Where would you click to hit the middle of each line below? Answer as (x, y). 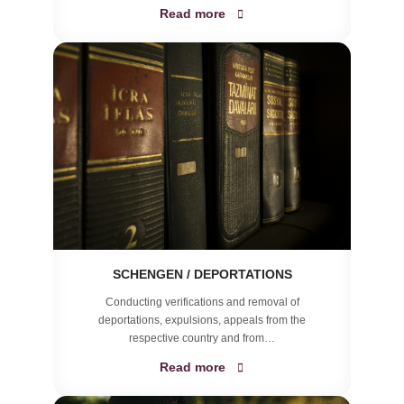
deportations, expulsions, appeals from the (202, 320)
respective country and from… (202, 338)
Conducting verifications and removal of (202, 302)
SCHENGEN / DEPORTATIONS (202, 274)
